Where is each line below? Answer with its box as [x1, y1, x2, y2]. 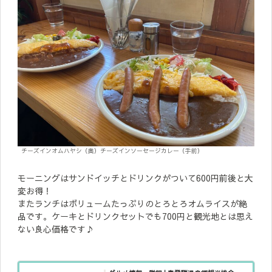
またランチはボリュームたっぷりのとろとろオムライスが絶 [18, 197, 247, 209]
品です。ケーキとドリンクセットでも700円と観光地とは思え [18, 209, 253, 222]
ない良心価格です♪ [18, 222, 94, 235]
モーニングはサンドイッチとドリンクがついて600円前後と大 [18, 171, 253, 184]
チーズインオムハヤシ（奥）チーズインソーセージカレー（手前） [21, 146, 203, 155]
